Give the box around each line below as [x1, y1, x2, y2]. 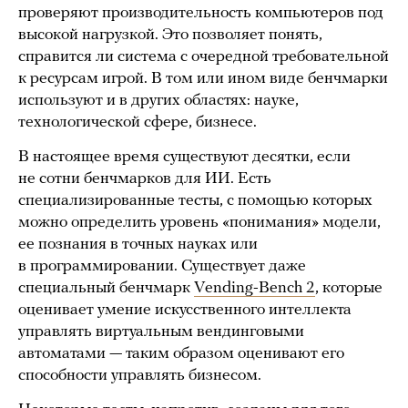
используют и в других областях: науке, [18, 92, 299, 110]
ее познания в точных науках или [18, 236, 258, 254]
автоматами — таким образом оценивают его [18, 345, 344, 363]
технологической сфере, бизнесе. [18, 114, 257, 132]
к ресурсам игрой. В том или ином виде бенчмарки [18, 70, 388, 88]
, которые [315, 280, 382, 298]
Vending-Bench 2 [194, 280, 315, 298]
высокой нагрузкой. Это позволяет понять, [18, 26, 322, 45]
